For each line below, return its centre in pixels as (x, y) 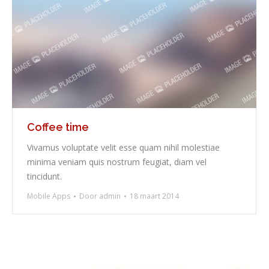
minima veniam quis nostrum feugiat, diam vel (117, 162)
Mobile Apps (49, 196)
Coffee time (58, 127)
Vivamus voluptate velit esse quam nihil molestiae (123, 148)
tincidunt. (44, 177)
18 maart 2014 (154, 196)
